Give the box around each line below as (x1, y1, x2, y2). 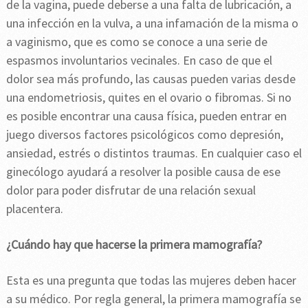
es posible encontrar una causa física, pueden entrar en (5, 108, 287, 124)
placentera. (5, 201, 63, 217)
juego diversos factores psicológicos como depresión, (5, 126, 283, 143)
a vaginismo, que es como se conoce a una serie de (5, 34, 267, 50)
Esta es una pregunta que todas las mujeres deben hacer (5, 272, 296, 289)
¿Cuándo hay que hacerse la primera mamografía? (5, 236, 262, 253)
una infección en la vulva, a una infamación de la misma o (5, 15, 298, 32)
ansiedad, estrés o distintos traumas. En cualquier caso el (5, 145, 302, 162)
